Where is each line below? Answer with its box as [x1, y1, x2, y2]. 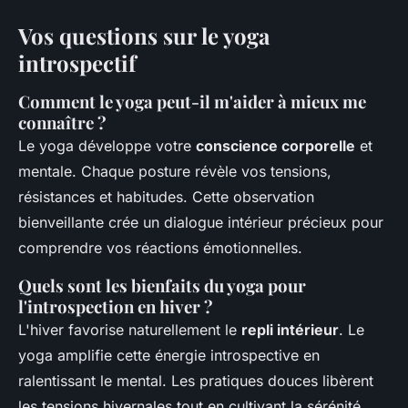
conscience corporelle [196, 136, 355, 155]
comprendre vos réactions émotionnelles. [18, 238, 302, 257]
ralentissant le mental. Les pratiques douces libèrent [18, 371, 373, 390]
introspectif [18, 47, 136, 77]
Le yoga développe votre [18, 136, 196, 155]
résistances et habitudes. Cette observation [18, 187, 314, 206]
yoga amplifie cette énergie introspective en [18, 345, 320, 364]
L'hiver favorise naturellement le [18, 320, 241, 339]
